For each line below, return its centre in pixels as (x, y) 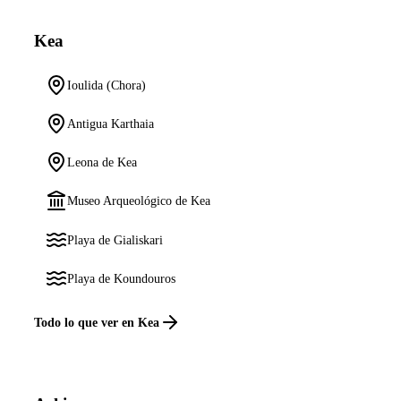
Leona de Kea (102, 162)
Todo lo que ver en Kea (97, 322)
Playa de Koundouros (122, 278)
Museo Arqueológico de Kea (139, 201)
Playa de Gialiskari (115, 239)
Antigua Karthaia (111, 123)
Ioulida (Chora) (107, 85)
